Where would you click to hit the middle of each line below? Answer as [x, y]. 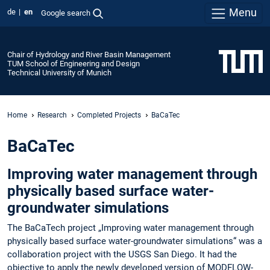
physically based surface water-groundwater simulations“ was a [135, 241]
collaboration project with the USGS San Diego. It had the [122, 255]
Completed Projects [109, 115]
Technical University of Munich [59, 72]
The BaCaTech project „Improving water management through [130, 228]
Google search [65, 13]
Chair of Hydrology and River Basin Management [89, 54]
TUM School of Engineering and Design [74, 63]
